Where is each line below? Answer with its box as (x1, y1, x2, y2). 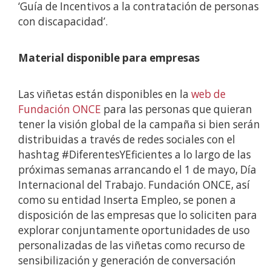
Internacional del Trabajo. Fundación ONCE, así (18, 177, 250, 192)
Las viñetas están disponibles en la (18, 87, 191, 101)
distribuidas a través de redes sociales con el (18, 132, 235, 146)
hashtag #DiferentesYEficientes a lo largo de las (18, 147, 251, 162)
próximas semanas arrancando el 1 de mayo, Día (18, 162, 256, 177)
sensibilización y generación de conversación (18, 253, 236, 267)
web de (191, 87, 226, 101)
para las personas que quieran (101, 102, 252, 116)
